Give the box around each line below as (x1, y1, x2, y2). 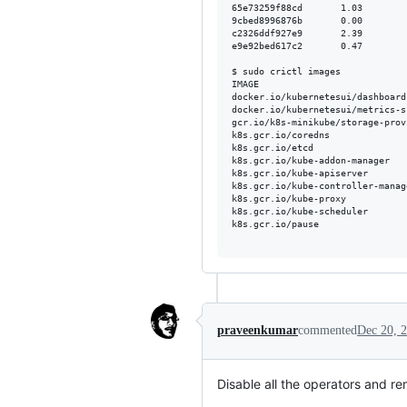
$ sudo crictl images (232, 66, 341, 76)
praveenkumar (217, 323, 298, 338)
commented (298, 323, 357, 338)
